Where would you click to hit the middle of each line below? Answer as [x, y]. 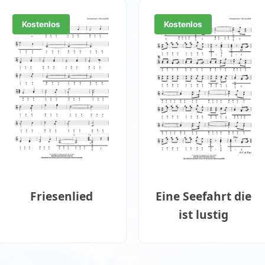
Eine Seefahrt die [204, 196]
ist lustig [204, 215]
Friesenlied [61, 196]
